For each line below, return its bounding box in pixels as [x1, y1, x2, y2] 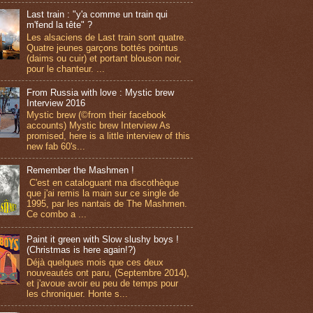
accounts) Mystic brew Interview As [27, 120, 171, 131]
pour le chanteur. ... [27, 63, 105, 74]
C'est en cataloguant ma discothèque [27, 177, 180, 189]
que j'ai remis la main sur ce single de [27, 188, 180, 199]
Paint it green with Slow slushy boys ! [27, 234, 180, 245]
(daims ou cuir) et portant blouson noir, [27, 52, 182, 64]
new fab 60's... [27, 141, 86, 152]
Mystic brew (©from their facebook [27, 110, 167, 121]
